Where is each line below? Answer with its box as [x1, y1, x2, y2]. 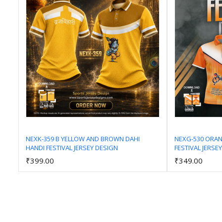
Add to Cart [77, 151, 114, 161]
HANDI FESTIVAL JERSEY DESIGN [26, 143, 118, 152]
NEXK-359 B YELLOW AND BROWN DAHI [26, 134, 140, 143]
